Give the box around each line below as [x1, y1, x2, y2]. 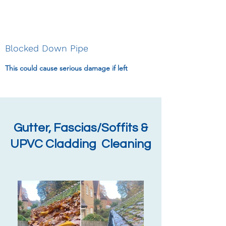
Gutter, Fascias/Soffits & [14, 122, 148, 134]
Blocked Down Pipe [5, 43, 88, 53]
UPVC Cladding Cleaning [10, 138, 151, 150]
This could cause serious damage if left [5, 64, 128, 73]
